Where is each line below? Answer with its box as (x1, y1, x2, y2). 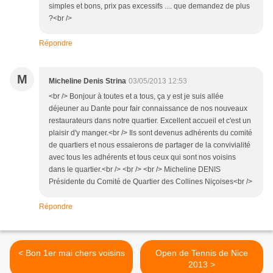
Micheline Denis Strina (49, 77, 126, 86)
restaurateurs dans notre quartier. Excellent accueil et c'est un (49, 116, 251, 126)
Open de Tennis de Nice (155, 248, 248, 258)
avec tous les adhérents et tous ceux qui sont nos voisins (49, 153, 236, 162)
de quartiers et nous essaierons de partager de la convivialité (49, 141, 250, 150)
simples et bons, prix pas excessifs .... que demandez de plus (49, 2, 250, 11)
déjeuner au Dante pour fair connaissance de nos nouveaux (49, 104, 247, 113)
